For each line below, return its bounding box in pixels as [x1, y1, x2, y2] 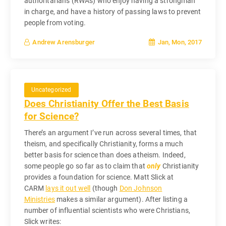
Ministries [24, 195, 55, 203]
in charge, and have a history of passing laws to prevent [24, 8, 201, 16]
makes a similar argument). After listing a [54, 195, 188, 203]
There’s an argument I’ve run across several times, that [24, 128, 197, 137]
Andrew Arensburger [32, 38, 95, 46]
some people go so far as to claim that [24, 161, 147, 170]
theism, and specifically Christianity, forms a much [24, 139, 183, 148]
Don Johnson [119, 184, 162, 192]
